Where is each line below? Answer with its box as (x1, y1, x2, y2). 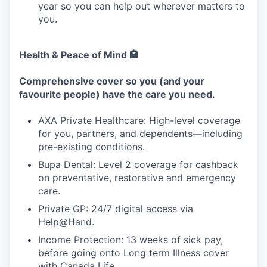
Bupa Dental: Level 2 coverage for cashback (38, 159, 238, 170)
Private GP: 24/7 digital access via (38, 203, 193, 215)
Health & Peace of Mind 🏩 (19, 49, 139, 61)
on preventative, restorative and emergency (38, 172, 236, 184)
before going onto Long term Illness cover (38, 247, 229, 259)
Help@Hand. (38, 216, 94, 228)
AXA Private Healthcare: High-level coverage (38, 114, 240, 126)
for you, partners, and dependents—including (38, 128, 243, 139)
